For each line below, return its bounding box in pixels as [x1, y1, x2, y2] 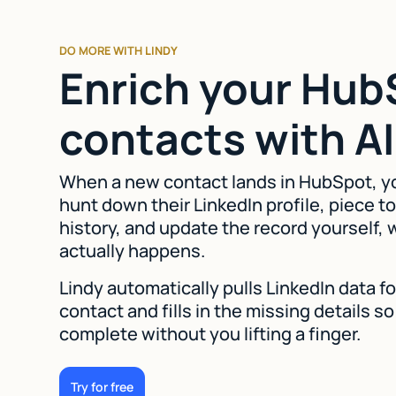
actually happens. [59, 238, 206, 263]
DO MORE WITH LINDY [59, 42, 179, 58]
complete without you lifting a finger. [59, 321, 362, 346]
